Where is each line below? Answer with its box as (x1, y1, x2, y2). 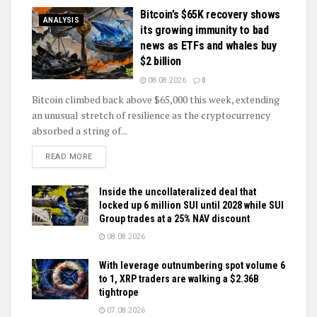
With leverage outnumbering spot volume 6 (99, 259, 285, 271)
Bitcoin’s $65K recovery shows (140, 7, 280, 21)
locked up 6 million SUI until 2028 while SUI (99, 199, 284, 211)
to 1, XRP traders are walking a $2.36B (99, 272, 259, 284)
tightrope (99, 286, 139, 298)
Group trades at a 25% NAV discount (99, 212, 250, 224)
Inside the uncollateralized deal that (99, 185, 256, 197)
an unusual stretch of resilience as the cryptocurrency (32, 108, 270, 122)
